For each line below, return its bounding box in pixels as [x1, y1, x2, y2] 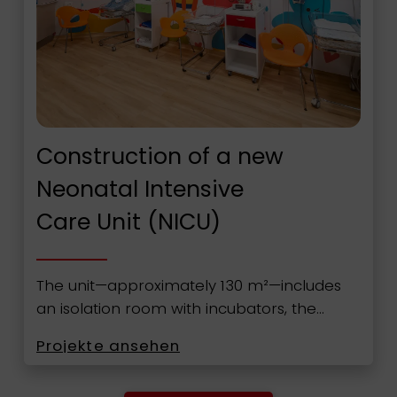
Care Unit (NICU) [35, 206, 221, 238]
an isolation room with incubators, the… [35, 297, 324, 319]
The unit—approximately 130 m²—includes [35, 274, 341, 296]
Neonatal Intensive [35, 174, 244, 206]
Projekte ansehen [35, 335, 181, 357]
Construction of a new [35, 141, 284, 173]
